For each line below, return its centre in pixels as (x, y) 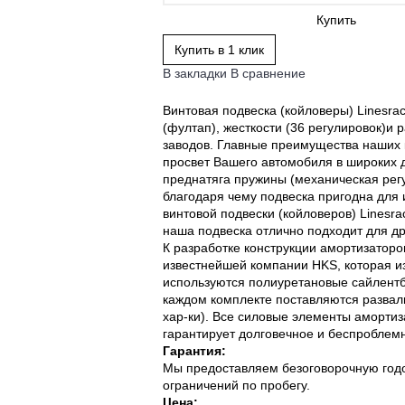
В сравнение (268, 73)
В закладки (195, 73)
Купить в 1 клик (219, 50)
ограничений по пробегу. (236, 385)
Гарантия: (194, 351)
